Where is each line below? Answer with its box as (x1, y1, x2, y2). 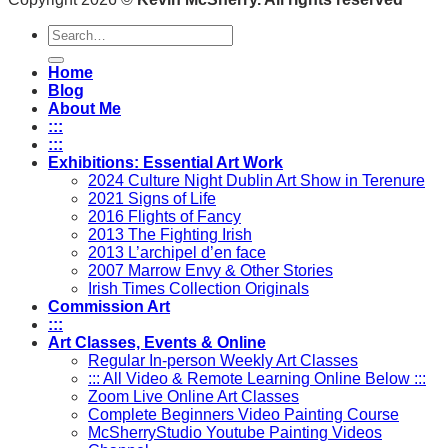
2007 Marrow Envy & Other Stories (88, 261, 333, 279)
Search (47, 23, 98, 41)
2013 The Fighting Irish (88, 225, 252, 243)
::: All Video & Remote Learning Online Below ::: (88, 369, 426, 387)
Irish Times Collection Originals (88, 279, 309, 297)
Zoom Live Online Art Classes (88, 387, 299, 405)
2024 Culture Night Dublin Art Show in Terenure (88, 171, 425, 189)
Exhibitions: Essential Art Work (48, 153, 283, 171)
